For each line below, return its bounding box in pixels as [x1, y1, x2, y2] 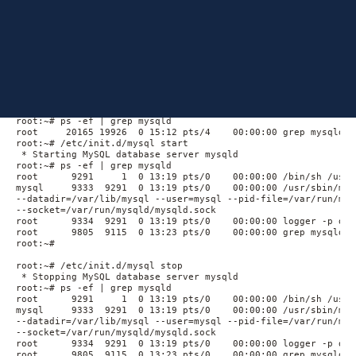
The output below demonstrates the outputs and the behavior [16, 72, 323, 86]
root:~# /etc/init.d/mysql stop [16, 261, 183, 271]
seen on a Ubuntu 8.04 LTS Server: [16, 86, 189, 99]
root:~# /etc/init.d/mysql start [16, 138, 188, 149]
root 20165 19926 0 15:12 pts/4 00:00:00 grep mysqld [16, 127, 344, 137]
